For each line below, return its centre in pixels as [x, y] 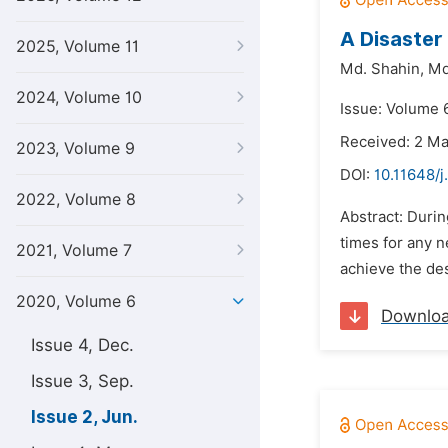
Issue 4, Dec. [82, 345]
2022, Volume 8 [76, 199]
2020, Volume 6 [76, 301]
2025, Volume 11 [77, 46]
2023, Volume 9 [75, 148]
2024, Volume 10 [79, 97]
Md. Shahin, [382, 69]
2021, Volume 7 [74, 250]
